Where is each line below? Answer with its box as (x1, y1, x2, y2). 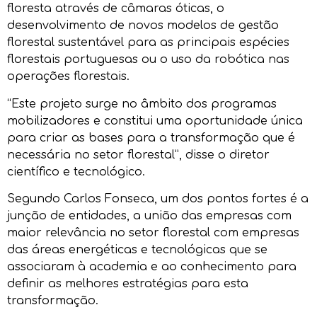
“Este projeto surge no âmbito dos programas (7, 97, 277, 110)
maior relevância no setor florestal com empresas (7, 226, 299, 239)
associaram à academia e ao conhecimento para (7, 260, 296, 273)
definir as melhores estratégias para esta (7, 277, 248, 290)
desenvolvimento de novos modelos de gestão (7, 19, 279, 33)
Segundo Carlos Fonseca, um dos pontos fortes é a (7, 192, 309, 205)
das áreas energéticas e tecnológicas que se (7, 243, 267, 256)
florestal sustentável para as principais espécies (7, 36, 289, 50)
